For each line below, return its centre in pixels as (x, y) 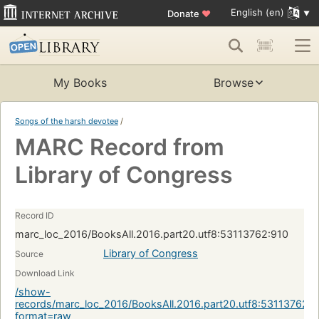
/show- (33, 292)
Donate (184, 13)
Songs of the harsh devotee (67, 121)
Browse (234, 83)
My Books (80, 83)
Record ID (35, 216)
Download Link (45, 273)
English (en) (257, 12)
